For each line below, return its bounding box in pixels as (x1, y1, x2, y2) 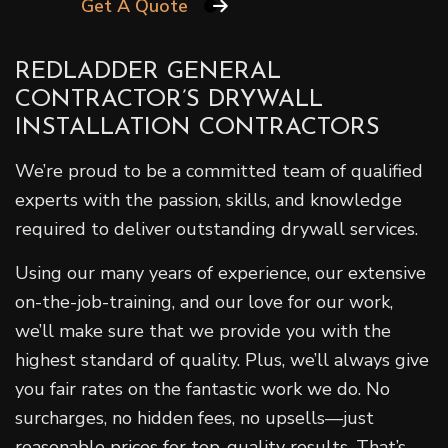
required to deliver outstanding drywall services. (15, 216, 418, 241)
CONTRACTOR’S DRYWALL (15, 87, 323, 112)
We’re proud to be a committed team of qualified (15, 158, 423, 183)
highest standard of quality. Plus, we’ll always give (15, 347, 429, 372)
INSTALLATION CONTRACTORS (15, 115, 380, 140)
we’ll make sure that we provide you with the (15, 318, 391, 343)
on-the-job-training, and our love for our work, (15, 289, 393, 314)
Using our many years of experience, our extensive (15, 260, 426, 285)
